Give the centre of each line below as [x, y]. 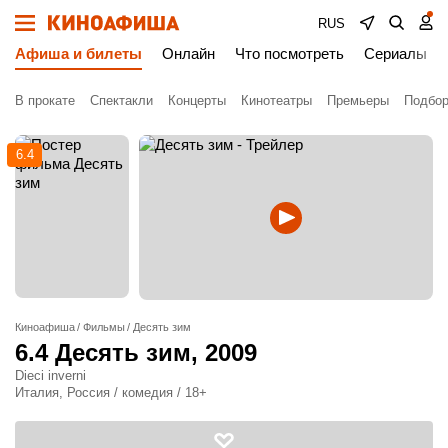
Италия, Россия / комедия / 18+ [111, 393]
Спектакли [121, 100]
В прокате [45, 100]
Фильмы [104, 327]
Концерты [197, 100]
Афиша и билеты [78, 53]
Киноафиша [45, 327]
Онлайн [188, 53]
